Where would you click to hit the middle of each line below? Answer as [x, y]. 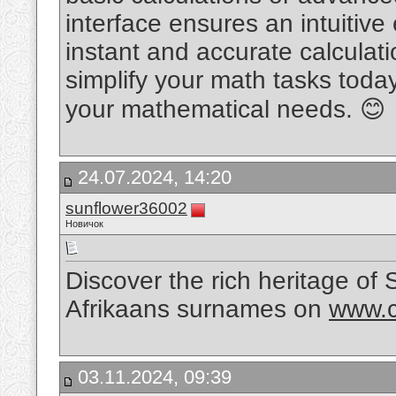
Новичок [84, 224]
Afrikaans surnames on [197, 309]
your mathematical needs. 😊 [225, 110]
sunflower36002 [126, 208]
